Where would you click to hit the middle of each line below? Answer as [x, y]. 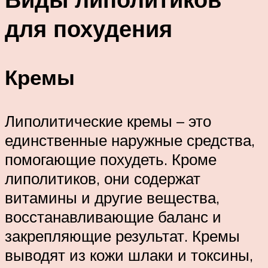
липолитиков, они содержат [103, 179]
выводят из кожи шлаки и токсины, [129, 255]
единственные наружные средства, [130, 140]
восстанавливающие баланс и [113, 217]
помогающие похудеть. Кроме [111, 159]
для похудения [89, 28]
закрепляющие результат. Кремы [122, 236]
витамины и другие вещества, [112, 198]
